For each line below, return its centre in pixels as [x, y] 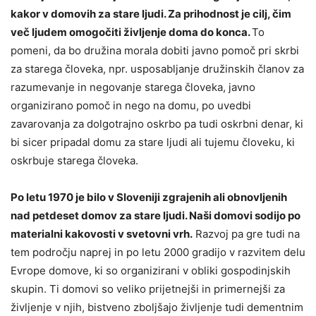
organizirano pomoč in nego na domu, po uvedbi [131, 105]
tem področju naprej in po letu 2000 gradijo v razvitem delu [158, 252]
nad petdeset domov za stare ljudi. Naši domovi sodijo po [156, 215]
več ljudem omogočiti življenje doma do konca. [131, 32]
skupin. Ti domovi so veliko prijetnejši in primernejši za [148, 288]
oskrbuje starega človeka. [74, 160]
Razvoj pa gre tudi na [246, 233]
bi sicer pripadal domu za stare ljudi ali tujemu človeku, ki [153, 142]
